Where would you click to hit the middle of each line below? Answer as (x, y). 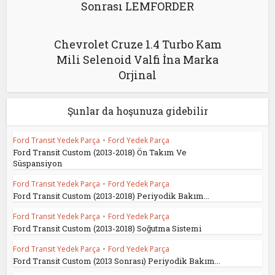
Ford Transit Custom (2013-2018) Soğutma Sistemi (107, 229)
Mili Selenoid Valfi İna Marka (137, 60)
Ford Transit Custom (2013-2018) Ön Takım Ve (100, 153)
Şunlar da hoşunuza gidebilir (137, 111)
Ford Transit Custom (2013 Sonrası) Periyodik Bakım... (117, 261)
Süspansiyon (38, 164)
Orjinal (137, 75)
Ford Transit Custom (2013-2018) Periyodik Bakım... (111, 196)
